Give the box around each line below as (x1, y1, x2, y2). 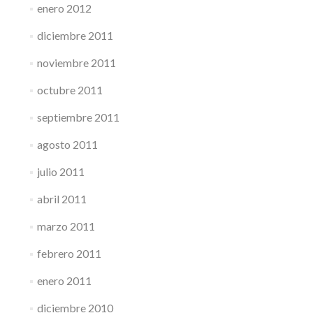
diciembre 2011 (36, 29, 113, 42)
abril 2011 (36, 192, 87, 205)
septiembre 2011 (36, 110, 119, 124)
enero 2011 (36, 274, 92, 287)
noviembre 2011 (36, 56, 116, 69)
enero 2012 (36, 1, 92, 15)
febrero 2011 (36, 247, 101, 260)
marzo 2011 (36, 219, 95, 233)
